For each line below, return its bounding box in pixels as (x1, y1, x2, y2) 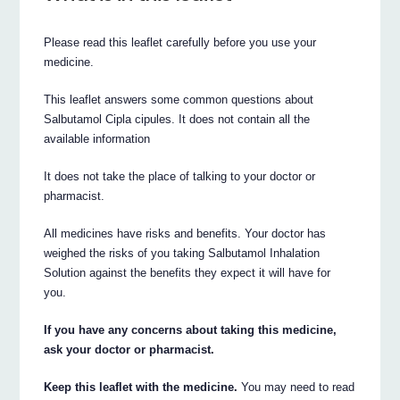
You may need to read (237, 379, 355, 394)
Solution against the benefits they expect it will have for (44, 265, 331, 279)
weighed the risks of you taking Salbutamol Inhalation (44, 246, 321, 260)
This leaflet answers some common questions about (44, 92, 314, 106)
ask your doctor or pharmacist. (44, 342, 215, 356)
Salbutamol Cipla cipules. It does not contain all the (44, 112, 311, 126)
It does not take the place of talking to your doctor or (44, 169, 316, 183)
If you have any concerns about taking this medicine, (44, 322, 337, 337)
